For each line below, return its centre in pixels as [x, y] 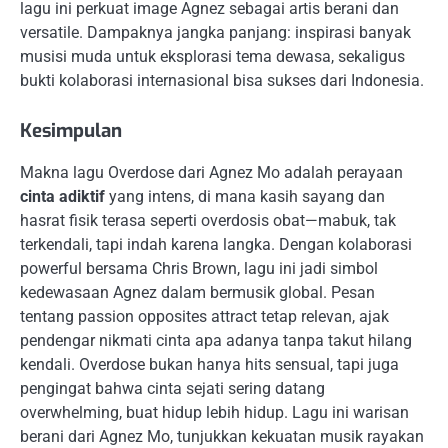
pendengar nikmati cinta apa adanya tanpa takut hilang [216, 340]
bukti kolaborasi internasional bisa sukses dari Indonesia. [222, 80]
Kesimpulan [71, 130]
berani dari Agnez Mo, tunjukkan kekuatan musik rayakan [222, 436]
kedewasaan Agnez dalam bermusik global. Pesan [197, 292]
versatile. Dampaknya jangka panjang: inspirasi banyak [215, 32]
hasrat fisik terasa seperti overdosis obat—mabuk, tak [208, 220]
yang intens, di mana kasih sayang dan [245, 196]
